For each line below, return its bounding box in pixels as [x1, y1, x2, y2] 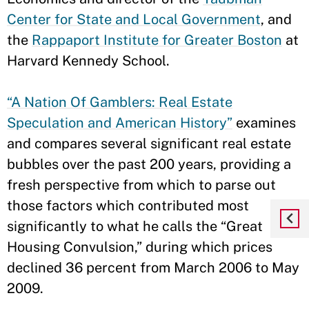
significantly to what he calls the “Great [7, 218, 263, 235]
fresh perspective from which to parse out [7, 177, 276, 193]
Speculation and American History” [7, 114, 232, 131]
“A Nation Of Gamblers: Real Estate [7, 94, 232, 110]
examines [232, 114, 296, 131]
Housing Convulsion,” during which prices [7, 239, 272, 255]
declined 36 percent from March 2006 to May [7, 259, 299, 276]
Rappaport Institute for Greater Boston [32, 32, 282, 48]
